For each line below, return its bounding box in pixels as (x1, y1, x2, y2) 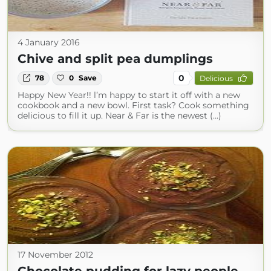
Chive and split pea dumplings (18, 51, 213, 67)
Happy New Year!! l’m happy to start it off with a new (18, 90, 240, 101)
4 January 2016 (18, 37, 80, 48)
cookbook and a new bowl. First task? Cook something (18, 100, 249, 111)
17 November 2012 (18, 249, 93, 261)
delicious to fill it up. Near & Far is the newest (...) (18, 110, 221, 122)
